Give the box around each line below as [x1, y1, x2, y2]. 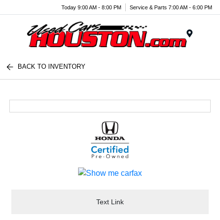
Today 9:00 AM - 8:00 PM [61, 4, 121, 10]
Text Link [96, 197, 124, 206]
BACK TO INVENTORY [18, 63, 86, 70]
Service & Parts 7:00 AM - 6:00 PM [130, 4, 212, 10]
